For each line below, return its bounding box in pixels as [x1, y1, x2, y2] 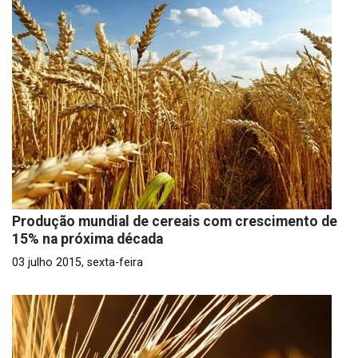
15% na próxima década [12, 231, 163, 247]
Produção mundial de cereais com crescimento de [12, 213, 337, 229]
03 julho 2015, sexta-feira [12, 256, 143, 269]
